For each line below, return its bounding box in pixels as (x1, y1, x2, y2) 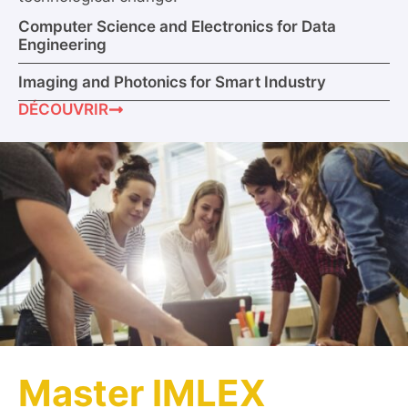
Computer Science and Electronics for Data (18, 17, 336, 36)
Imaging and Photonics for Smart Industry (18, 73, 326, 91)
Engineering (18, 36, 107, 54)
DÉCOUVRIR (18, 100, 108, 118)
